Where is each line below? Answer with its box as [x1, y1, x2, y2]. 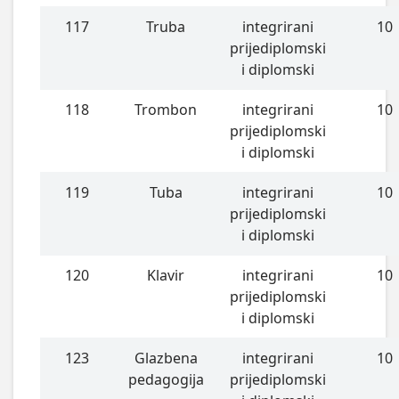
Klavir [147, 265, 185, 285]
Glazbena [134, 347, 198, 368]
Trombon [134, 99, 198, 119]
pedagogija [127, 369, 204, 389]
